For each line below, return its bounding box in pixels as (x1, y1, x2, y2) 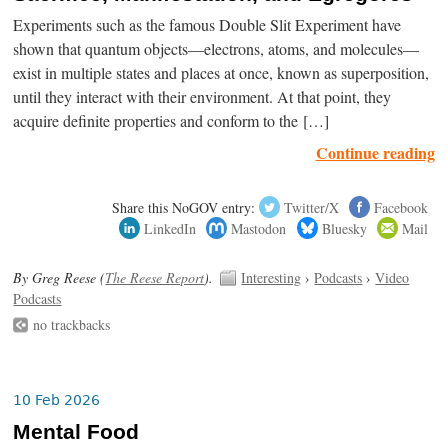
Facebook (373, 197, 428, 217)
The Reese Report (105, 267, 205, 287)
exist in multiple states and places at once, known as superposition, (13, 61, 430, 84)
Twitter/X (283, 197, 339, 217)
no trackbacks (33, 314, 111, 334)
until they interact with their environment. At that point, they (13, 85, 392, 108)
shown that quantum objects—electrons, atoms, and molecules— (13, 37, 420, 60)
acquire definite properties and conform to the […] (13, 109, 330, 132)
